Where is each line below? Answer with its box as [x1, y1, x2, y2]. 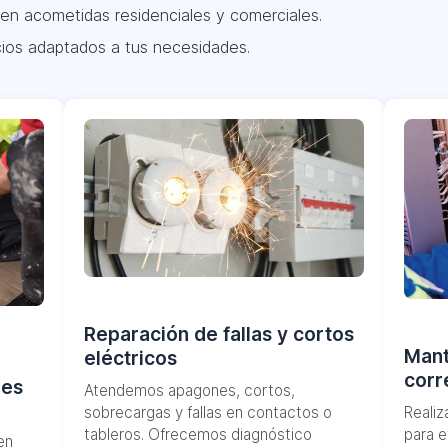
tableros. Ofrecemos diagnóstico [84, 424, 312, 444]
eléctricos [84, 345, 177, 370]
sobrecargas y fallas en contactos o [84, 402, 332, 422]
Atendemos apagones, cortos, [84, 380, 295, 400]
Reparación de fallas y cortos [84, 321, 354, 346]
